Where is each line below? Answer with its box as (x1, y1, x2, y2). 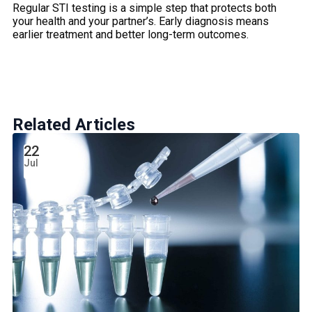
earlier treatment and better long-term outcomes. (13, 28, 249, 42)
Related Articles (13, 115, 135, 135)
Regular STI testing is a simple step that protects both (13, 1, 276, 15)
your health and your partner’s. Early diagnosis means (13, 15, 269, 29)
